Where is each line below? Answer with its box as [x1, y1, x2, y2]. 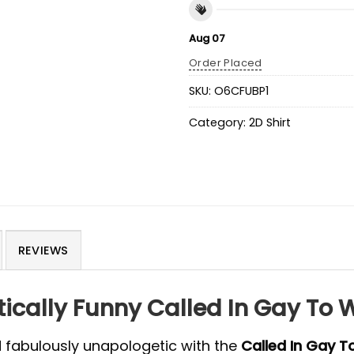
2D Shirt [249, 115, 291, 131]
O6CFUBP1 [214, 83, 269, 100]
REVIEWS [17, 242, 69, 258]
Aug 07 [189, 30, 225, 46]
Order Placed [189, 55, 262, 70]
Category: [189, 115, 249, 131]
